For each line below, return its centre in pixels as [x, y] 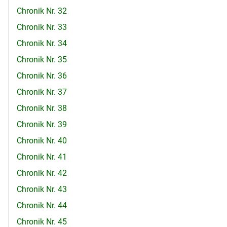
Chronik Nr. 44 [42, 206]
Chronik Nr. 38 [42, 108]
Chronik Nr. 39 [42, 125]
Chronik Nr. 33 [42, 27]
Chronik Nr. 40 [42, 141]
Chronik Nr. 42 [42, 173]
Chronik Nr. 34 [42, 44]
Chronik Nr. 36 [42, 76]
